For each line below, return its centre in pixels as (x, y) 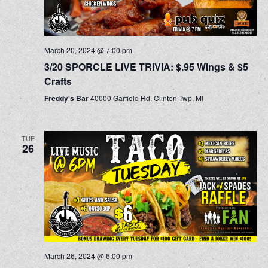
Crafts (58, 81)
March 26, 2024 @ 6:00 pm (88, 256)
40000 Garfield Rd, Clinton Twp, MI (147, 98)
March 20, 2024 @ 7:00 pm (88, 50)
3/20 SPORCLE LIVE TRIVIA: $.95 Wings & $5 (146, 66)
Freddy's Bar (67, 98)
